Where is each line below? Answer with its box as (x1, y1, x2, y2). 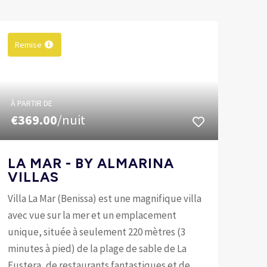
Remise (14, 39, 42, 50)
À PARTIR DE (10, 97, 52, 108)
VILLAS (7, 168, 59, 185)
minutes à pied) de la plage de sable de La (7, 241, 187, 255)
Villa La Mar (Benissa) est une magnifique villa (7, 191, 201, 205)
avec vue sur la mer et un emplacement (7, 208, 176, 222)
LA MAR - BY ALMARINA (7, 154, 174, 172)
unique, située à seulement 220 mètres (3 (7, 225, 185, 238)
